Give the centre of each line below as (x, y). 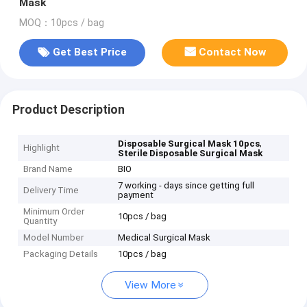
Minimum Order (54, 212)
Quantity (40, 221)
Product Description (68, 109)
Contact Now (233, 52)
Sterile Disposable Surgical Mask (191, 153)
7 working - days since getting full (186, 186)
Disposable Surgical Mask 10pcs (189, 144)
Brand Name (48, 169)
